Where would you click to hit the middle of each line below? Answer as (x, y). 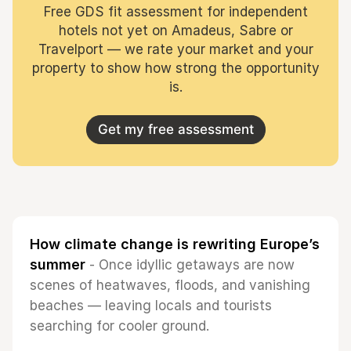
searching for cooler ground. (119, 326)
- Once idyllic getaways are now (190, 265)
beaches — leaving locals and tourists (151, 306)
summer (58, 264)
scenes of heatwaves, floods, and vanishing (170, 285)
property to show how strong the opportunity (175, 68)
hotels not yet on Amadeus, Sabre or (175, 31)
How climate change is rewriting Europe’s (175, 244)
